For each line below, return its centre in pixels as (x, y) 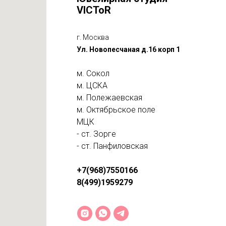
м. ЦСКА (92, 86)
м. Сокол (93, 73)
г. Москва (93, 37)
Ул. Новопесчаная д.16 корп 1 (128, 49)
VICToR (94, 10)
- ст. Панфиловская (112, 146)
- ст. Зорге (96, 134)
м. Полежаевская (109, 98)
